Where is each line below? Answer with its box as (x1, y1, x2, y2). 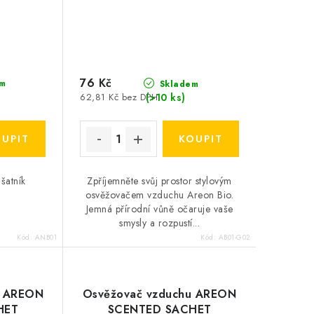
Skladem (156, 77, 199, 90)
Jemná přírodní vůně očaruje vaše (86, 202, 233, 217)
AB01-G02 (218, 232, 250, 243)
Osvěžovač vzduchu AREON (82, 286, 237, 303)
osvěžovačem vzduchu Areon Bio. (86, 188, 234, 203)
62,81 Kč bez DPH (80, 90, 158, 104)
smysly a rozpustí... (119, 216, 200, 231)
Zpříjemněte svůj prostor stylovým (87, 174, 232, 189)
